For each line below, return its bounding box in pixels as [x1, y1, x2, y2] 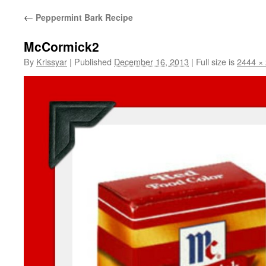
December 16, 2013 [114, 55, 189, 68]
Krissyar [36, 55, 67, 68]
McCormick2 [24, 37, 99, 55]
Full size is [194, 55, 237, 68]
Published [74, 55, 112, 68]
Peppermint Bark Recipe [33, 11, 133, 23]
